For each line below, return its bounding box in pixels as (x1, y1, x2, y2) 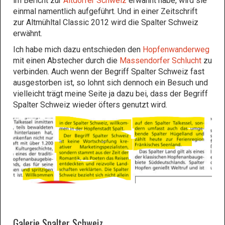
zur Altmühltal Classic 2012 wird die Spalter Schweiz (13, 18, 198, 27)
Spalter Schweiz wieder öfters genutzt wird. (13, 100, 169, 109)
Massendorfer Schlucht (120, 56, 201, 65)
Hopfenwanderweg (143, 45, 209, 54)
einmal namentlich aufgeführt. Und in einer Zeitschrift (13, 7, 197, 16)
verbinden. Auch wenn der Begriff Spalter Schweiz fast (13, 67, 204, 76)
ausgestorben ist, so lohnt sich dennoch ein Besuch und (13, 78, 208, 87)
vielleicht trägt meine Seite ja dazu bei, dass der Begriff (13, 89, 208, 98)
